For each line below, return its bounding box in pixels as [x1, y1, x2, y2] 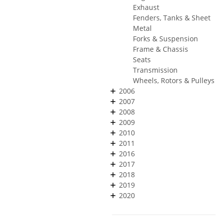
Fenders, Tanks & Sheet [133, 12, 211, 22]
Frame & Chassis [133, 44, 188, 54]
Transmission [133, 65, 178, 75]
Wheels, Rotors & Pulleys [133, 75, 215, 85]
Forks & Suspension [133, 33, 198, 43]
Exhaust [133, 2, 159, 12]
